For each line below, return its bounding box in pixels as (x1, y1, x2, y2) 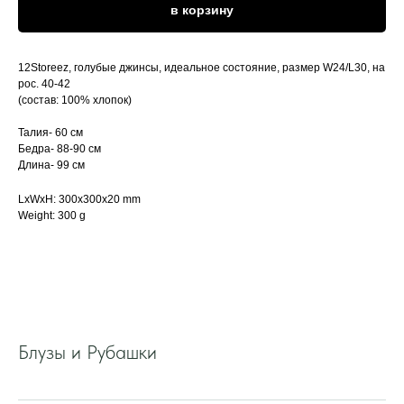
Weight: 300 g (18, 209, 86, 223)
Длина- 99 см (18, 159, 85, 172)
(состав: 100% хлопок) (18, 94, 132, 107)
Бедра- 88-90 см (18, 142, 101, 156)
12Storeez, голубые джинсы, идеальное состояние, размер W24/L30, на (18, 61, 385, 75)
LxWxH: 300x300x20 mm (18, 193, 141, 207)
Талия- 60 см (18, 126, 83, 140)
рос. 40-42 (18, 78, 70, 91)
